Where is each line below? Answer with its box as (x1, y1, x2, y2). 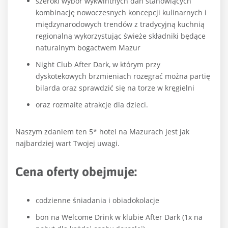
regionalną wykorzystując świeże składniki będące (36, 31, 206, 41)
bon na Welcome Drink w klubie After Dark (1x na (36, 212, 203, 222)
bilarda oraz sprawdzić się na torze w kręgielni (36, 82, 194, 93)
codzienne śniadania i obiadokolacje (36, 195, 159, 205)
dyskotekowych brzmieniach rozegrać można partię (36, 71, 210, 81)
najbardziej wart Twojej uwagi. (15, 138, 120, 148)
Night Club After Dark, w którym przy (36, 59, 160, 69)
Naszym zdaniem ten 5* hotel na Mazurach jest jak (15, 126, 189, 136)
